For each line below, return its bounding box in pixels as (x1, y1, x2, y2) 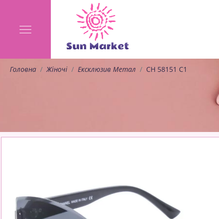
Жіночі (46, 65, 67, 74)
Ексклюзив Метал (78, 65, 136, 74)
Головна (10, 65, 36, 74)
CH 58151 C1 (146, 65, 187, 74)
